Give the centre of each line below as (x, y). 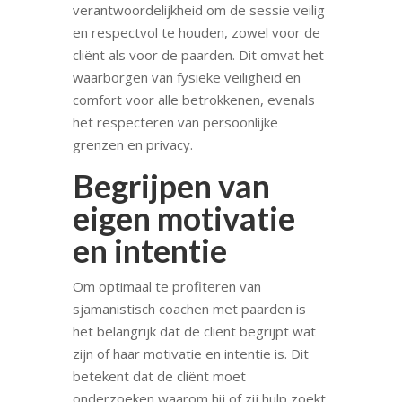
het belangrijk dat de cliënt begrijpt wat (194, 331)
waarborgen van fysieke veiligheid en (186, 77)
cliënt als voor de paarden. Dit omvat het (198, 54)
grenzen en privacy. (132, 144)
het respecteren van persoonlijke (175, 122)
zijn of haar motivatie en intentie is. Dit (190, 353)
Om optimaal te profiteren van (166, 286)
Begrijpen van (171, 185)
